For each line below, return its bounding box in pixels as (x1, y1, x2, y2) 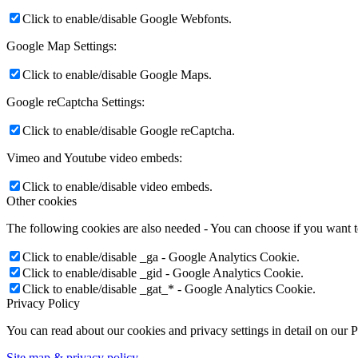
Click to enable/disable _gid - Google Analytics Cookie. (22, 266, 304, 280)
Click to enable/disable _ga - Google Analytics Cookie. (22, 250, 300, 265)
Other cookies (6, 194, 77, 209)
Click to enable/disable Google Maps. (22, 68, 212, 82)
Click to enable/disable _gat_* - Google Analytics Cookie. (22, 282, 316, 296)
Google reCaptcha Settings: (6, 95, 145, 109)
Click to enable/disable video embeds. (22, 180, 213, 194)
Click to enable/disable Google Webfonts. (22, 12, 232, 26)
